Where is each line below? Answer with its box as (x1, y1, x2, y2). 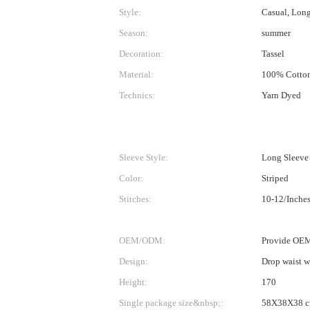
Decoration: (119, 48, 163, 59)
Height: (119, 277, 147, 287)
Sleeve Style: (119, 152, 168, 163)
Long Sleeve (261, 152, 309, 163)
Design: (119, 256, 148, 266)
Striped (261, 173, 289, 183)
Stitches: (119, 194, 152, 204)
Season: (119, 28, 148, 38)
